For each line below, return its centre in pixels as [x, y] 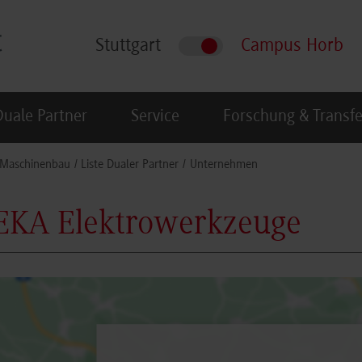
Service [155, 118]
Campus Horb [292, 46]
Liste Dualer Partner [130, 165]
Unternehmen [223, 165]
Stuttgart [128, 46]
